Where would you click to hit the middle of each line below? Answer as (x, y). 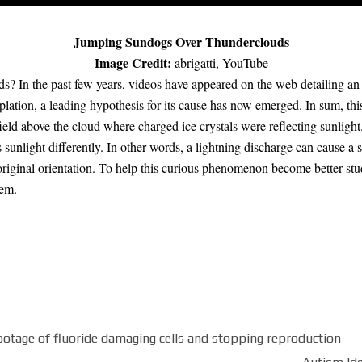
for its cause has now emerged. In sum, (245, 104)
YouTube (245, 62)
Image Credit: (134, 62)
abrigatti (195, 62)
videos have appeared (183, 83)
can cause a (325, 146)
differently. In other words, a (120, 146)
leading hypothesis (97, 104)
